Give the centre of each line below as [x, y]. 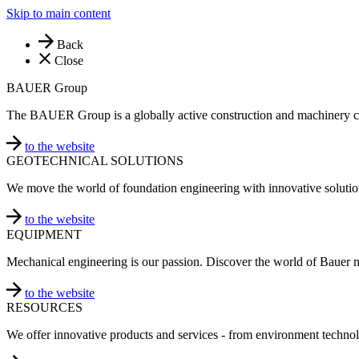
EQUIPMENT [44, 234]
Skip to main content [58, 13]
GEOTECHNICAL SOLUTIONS [95, 161]
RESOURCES [44, 307]
